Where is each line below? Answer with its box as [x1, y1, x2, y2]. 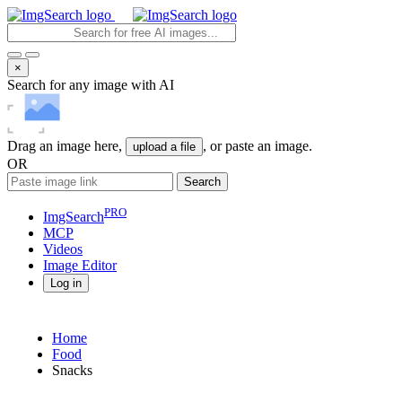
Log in [50, 276, 82, 291]
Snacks [52, 363, 92, 379]
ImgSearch [43, 209, 104, 225]
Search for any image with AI [7, 77, 174, 92]
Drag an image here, [7, 138, 126, 153]
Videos [43, 241, 83, 258]
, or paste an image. [203, 138, 312, 153]
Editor [78, 258, 117, 274]
